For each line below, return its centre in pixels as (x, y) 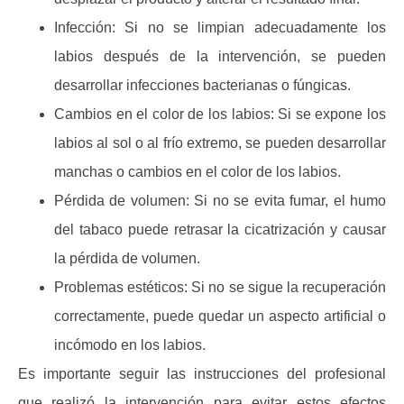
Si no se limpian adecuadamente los (251, 27)
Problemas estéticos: (121, 287)
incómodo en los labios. (130, 344)
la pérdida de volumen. (127, 258)
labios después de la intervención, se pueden (220, 56)
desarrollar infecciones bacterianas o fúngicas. (202, 85)
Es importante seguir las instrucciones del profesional (202, 373)
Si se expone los (330, 114)
